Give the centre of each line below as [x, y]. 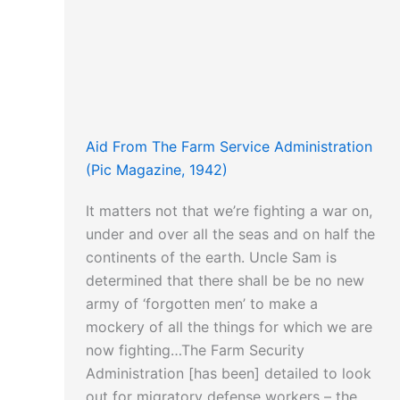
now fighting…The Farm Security [195, 350]
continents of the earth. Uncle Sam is [211, 258]
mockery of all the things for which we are [229, 327]
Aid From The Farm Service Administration [229, 147]
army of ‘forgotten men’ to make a [202, 304]
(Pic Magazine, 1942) [157, 170]
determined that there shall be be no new [225, 281]
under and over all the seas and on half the [230, 234]
